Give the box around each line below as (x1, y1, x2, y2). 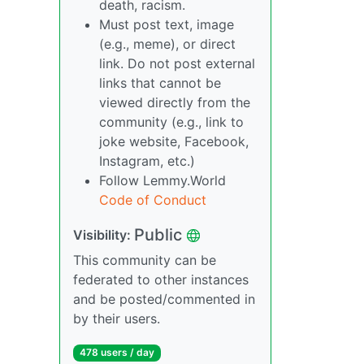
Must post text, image (99, 16, 234, 33)
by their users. (73, 310, 160, 327)
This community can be (73, 252, 216, 269)
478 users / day (79, 346, 154, 359)
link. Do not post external (99, 55, 255, 72)
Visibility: (73, 227, 134, 244)
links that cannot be (99, 75, 221, 92)
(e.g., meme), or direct (99, 36, 236, 53)
